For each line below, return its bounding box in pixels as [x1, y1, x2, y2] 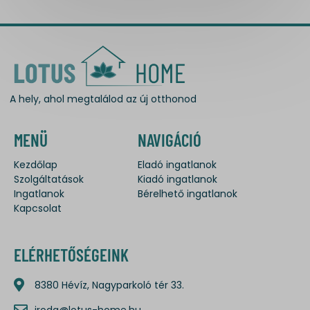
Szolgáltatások [14, 172, 84, 187]
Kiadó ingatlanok [138, 172, 218, 187]
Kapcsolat [14, 201, 62, 216]
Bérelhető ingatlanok [138, 187, 238, 201]
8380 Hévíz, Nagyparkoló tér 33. [35, 277, 184, 292]
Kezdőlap [14, 158, 57, 172]
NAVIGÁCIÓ [138, 129, 202, 151]
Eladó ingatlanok [138, 158, 217, 172]
